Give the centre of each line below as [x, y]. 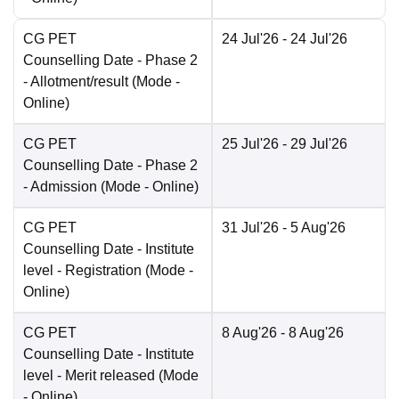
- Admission [60, 187]
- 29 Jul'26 [313, 144]
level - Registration [82, 271]
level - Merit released [89, 376]
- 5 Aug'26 [312, 228]
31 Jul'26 [250, 228]
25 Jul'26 [250, 144]
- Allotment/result [76, 82]
